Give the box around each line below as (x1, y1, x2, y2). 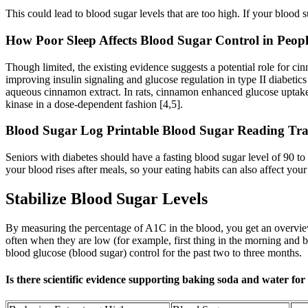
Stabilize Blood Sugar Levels (5, 189, 208, 208)
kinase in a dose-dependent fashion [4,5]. (5, 98, 183, 110)
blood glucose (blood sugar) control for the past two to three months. (5, 246, 302, 258)
